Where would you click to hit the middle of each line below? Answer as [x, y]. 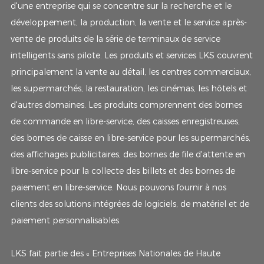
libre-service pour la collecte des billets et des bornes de [123, 171]
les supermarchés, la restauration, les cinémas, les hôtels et [128, 88]
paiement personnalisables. [65, 220]
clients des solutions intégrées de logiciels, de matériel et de [130, 204]
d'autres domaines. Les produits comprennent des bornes [126, 105]
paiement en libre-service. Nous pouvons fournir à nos [118, 187]
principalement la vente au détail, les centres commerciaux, [131, 72]
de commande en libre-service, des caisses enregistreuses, [125, 121]
